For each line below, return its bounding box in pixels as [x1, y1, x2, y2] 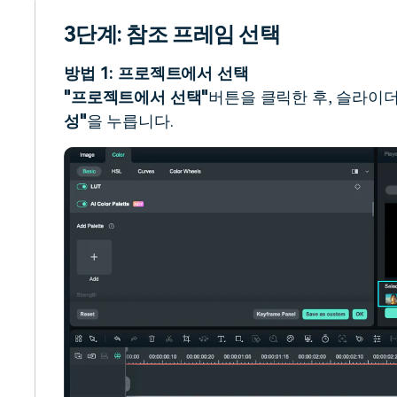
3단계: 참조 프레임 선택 [64, 22, 280, 48]
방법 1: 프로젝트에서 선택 [64, 64, 249, 83]
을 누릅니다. [86, 112, 174, 131]
